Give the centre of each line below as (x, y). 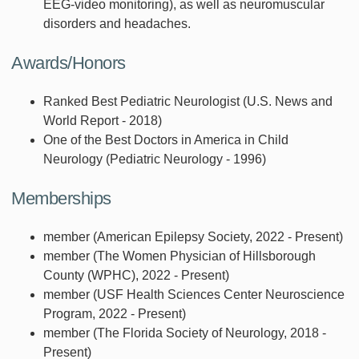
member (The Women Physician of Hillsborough (179, 256)
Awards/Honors (69, 63)
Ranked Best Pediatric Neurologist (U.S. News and (188, 102)
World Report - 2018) (103, 121)
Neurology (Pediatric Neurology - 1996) (155, 159)
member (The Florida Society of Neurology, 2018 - (185, 333)
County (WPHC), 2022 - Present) (136, 276)
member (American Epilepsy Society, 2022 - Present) (193, 237)
